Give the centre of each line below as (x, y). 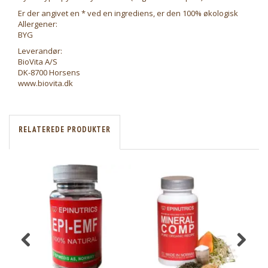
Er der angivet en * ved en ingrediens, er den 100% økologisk (128, 13)
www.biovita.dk (45, 83)
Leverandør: (40, 51)
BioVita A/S (38, 62)
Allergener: (38, 24)
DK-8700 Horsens (49, 72)
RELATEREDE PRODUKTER (65, 130)
